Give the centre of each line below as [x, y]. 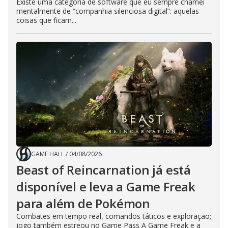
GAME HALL [48, 154]
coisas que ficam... [46, 20]
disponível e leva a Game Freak [106, 187]
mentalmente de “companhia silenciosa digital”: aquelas [108, 11]
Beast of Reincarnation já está [104, 170]
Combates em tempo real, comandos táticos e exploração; [114, 216]
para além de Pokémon [83, 203]
